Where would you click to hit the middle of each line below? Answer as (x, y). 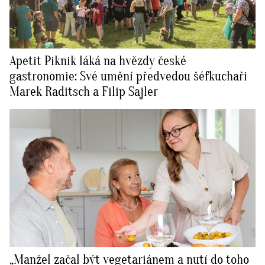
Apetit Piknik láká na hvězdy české (98, 61)
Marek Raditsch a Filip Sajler (84, 92)
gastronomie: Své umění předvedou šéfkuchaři (128, 77)
